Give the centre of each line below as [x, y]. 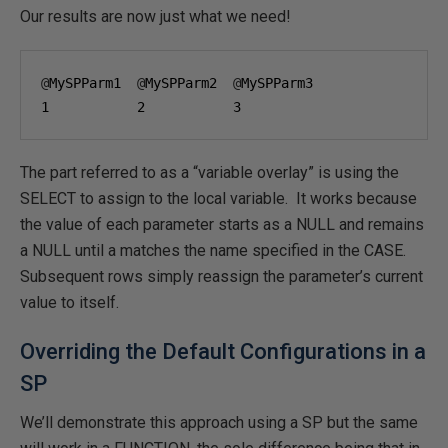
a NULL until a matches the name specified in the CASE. [215, 250]
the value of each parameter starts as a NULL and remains [222, 224]
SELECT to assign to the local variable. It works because [218, 198]
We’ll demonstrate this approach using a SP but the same [219, 422]
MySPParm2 [189, 83]
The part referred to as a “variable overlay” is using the [209, 172]
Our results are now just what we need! [155, 16]
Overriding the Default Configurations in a [223, 351]
